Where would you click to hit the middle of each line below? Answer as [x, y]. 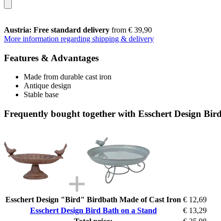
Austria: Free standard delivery [57, 30]
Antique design [47, 86]
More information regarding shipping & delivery [79, 38]
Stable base [41, 95]
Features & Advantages [51, 58]
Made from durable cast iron [68, 77]
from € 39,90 [131, 30]
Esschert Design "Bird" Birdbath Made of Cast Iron [93, 199]
